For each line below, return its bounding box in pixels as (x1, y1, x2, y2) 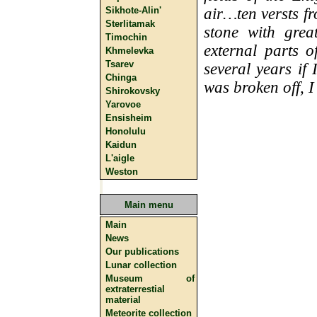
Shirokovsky (105, 86, 160, 96)
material (105, 294, 141, 305)
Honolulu (105, 126, 146, 137)
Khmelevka (105, 45, 154, 56)
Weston (105, 166, 138, 177)
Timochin (105, 32, 147, 42)
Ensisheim (105, 113, 152, 123)
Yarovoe (105, 99, 141, 110)
